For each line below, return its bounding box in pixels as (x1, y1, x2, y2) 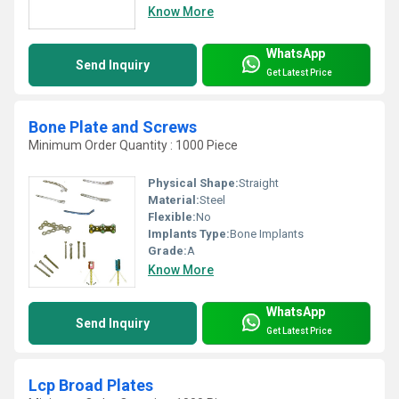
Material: (148, 193, 199, 208)
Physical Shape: (148, 176, 239, 191)
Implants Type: (148, 227, 230, 241)
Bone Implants (230, 227, 304, 241)
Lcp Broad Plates (28, 376, 153, 395)
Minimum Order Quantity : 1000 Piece (28, 138, 238, 153)
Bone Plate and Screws (28, 118, 197, 137)
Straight (239, 176, 279, 191)
